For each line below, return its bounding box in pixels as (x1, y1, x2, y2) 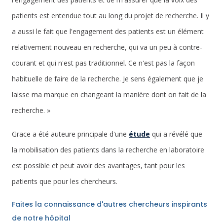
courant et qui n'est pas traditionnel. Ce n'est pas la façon (12, 58, 195, 68)
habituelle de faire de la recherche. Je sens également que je (12, 74, 203, 83)
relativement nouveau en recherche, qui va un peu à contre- (12, 42, 202, 52)
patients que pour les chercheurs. (12, 177, 117, 186)
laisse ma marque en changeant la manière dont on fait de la (12, 90, 206, 99)
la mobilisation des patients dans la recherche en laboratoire (12, 145, 204, 154)
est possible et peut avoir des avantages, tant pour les (12, 161, 185, 170)
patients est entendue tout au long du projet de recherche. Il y (12, 11, 209, 20)
